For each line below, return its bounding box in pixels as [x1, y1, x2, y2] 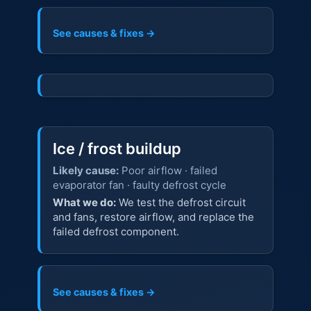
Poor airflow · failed [118, 163, 217, 177]
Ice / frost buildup [52, 139, 181, 158]
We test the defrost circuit [115, 196, 246, 210]
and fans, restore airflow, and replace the [52, 210, 254, 224]
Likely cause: [52, 163, 119, 177]
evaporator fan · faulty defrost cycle [52, 178, 226, 192]
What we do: [52, 196, 116, 210]
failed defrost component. [52, 225, 179, 239]
